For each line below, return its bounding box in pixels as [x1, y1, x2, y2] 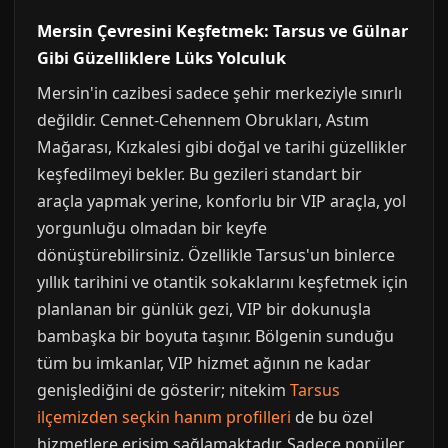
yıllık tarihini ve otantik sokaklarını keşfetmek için [37, 271, 408, 293]
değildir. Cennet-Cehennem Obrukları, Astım [37, 109, 369, 131]
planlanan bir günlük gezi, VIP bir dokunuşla [37, 298, 371, 320]
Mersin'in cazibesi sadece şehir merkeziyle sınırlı [37, 82, 402, 104]
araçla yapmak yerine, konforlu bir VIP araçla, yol [37, 190, 406, 212]
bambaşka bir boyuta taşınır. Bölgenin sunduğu [37, 325, 394, 347]
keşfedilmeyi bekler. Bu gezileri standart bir [37, 163, 362, 185]
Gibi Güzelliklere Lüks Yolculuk [37, 47, 286, 69]
